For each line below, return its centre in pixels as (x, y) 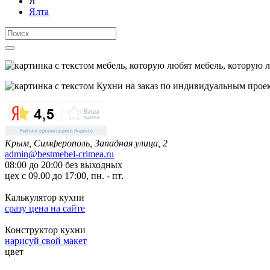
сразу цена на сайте (45, 208)
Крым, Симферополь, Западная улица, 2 (86, 143)
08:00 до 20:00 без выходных (64, 165)
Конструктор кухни (46, 230)
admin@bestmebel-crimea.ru (59, 154)
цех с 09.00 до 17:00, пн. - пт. (64, 175)
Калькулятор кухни (46, 197)
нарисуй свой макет (46, 240)
